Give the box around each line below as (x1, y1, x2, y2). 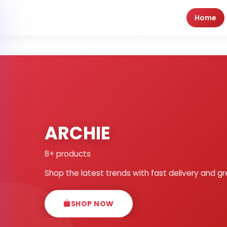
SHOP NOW (70, 198, 114, 209)
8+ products (45, 148, 91, 159)
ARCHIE (45, 120, 110, 145)
